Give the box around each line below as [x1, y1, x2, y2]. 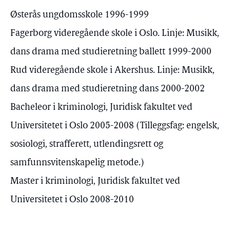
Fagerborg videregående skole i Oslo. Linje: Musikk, [10, 29, 219, 39]
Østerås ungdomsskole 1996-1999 [10, 10, 149, 20]
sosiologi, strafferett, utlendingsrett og [10, 140, 163, 149]
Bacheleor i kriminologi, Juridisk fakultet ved [10, 103, 193, 112]
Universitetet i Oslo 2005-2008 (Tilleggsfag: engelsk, [10, 121, 219, 131]
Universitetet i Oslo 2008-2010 [10, 195, 134, 205]
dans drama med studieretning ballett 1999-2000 [10, 47, 212, 57]
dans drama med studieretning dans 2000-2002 [10, 84, 205, 94]
